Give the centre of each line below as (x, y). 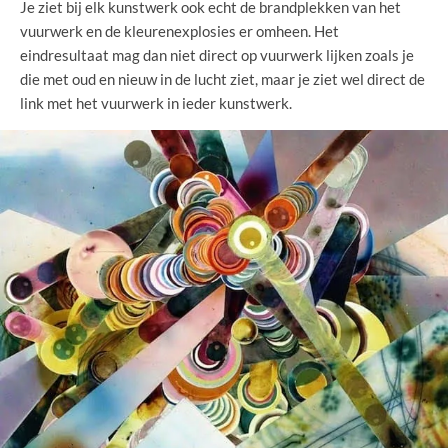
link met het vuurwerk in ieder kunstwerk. (156, 102)
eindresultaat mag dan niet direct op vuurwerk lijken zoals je (217, 54)
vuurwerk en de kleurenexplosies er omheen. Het (179, 30)
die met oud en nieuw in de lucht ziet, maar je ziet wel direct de (222, 78)
